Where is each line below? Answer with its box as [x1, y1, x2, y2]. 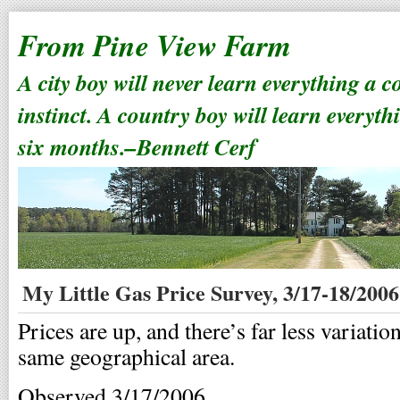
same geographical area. [18, 341, 235, 371]
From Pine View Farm [18, 24, 291, 66]
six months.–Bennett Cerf [18, 130, 256, 162]
